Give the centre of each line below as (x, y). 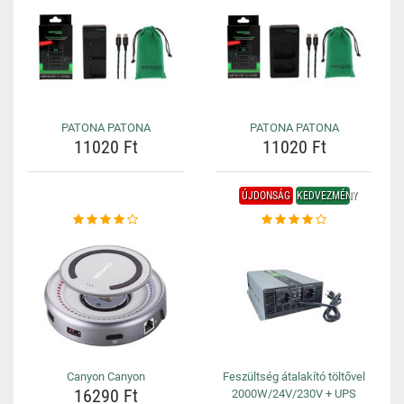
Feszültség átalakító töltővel (294, 376)
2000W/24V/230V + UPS (294, 394)
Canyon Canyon (106, 376)
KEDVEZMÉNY (326, 196)
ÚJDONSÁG (266, 196)
